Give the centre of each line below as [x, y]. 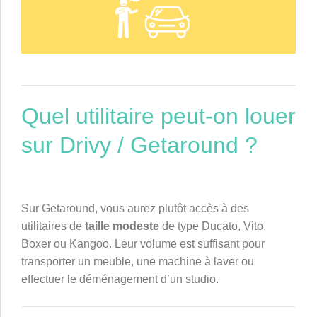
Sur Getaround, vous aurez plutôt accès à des [135, 209]
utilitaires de [53, 226]
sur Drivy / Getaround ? [139, 145]
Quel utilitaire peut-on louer [158, 116]
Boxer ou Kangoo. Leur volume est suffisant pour [143, 244]
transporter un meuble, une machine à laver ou [138, 262]
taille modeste [122, 226]
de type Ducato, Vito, [213, 226]
